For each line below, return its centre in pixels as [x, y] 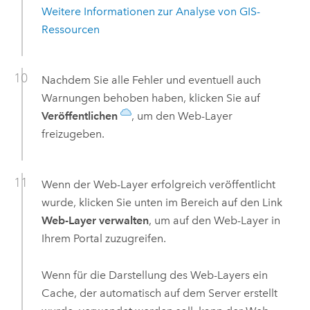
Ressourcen [70, 30]
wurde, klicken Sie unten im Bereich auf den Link [162, 203]
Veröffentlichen [79, 116]
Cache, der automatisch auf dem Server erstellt [159, 293]
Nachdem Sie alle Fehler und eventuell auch [151, 80]
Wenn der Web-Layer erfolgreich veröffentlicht [158, 185]
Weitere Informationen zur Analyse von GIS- [151, 12]
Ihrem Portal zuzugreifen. [103, 239]
